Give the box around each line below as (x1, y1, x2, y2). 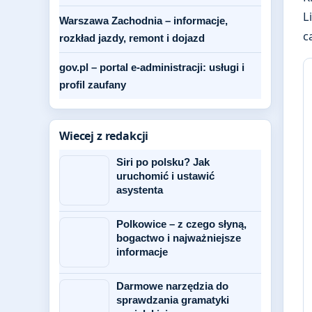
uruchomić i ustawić (116, 170, 214, 182)
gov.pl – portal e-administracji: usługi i (59, 61, 244, 73)
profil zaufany (59, 79, 126, 91)
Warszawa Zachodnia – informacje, (59, 15, 228, 26)
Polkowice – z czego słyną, (116, 218, 247, 230)
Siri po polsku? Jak (116, 156, 210, 168)
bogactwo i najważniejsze (116, 232, 241, 244)
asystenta (116, 184, 163, 196)
